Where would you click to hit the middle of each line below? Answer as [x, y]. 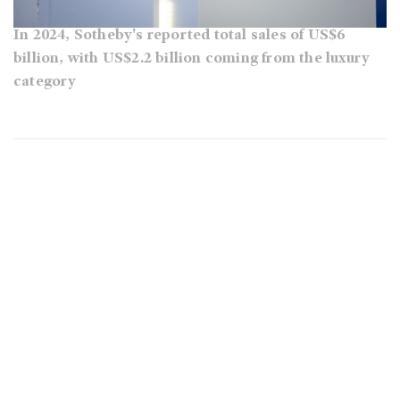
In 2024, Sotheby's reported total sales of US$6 [179, 35]
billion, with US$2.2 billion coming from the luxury [192, 58]
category [45, 82]
